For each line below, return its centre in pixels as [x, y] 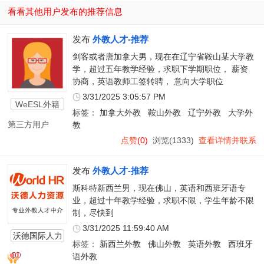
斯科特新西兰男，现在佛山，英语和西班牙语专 [159, 189]
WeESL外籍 [38, 104]
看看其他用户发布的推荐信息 [65, 12]
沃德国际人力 [37, 235]
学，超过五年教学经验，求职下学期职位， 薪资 [160, 70]
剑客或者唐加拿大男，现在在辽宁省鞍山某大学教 [163, 57]
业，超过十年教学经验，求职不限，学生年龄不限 [163, 201]
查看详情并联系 [227, 141]
